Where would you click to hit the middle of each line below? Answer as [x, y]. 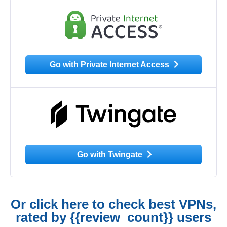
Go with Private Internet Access [111, 65]
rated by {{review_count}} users [113, 217]
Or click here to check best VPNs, [113, 204]
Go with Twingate [110, 155]
